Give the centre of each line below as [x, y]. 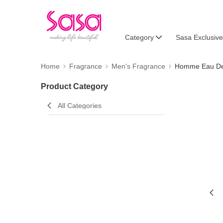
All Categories [80, 106]
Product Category [74, 86]
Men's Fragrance [138, 66]
